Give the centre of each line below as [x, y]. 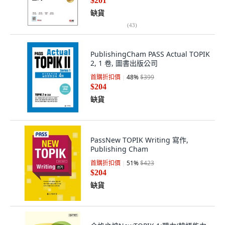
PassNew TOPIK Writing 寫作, [139, 140]
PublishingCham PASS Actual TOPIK [150, 54]
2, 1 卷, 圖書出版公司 [124, 63]
